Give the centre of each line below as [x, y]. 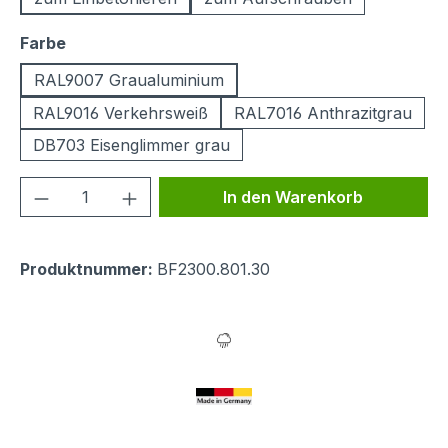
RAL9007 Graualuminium [129, 80]
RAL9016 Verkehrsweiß [120, 113]
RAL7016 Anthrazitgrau [323, 113]
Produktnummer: [88, 269]
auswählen [110, 42]
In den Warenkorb [293, 197]
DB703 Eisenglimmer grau [131, 145]
